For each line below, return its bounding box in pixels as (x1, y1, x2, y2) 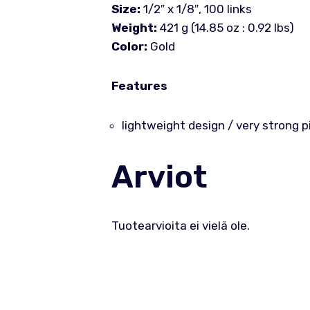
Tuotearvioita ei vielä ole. (111, 219, 250, 232)
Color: (111, 39, 147, 53)
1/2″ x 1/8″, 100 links (140, 2, 252, 16)
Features (111, 79, 167, 93)
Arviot (111, 158, 208, 195)
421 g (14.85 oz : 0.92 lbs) (156, 21, 294, 35)
